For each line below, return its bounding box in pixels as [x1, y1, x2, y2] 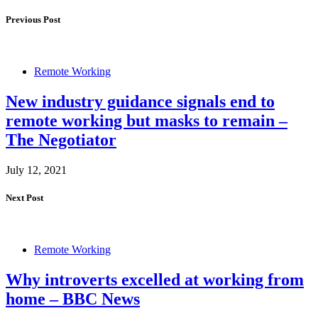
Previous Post [6, 13, 60, 25]
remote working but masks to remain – [6, 111, 287, 130]
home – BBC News [6, 289, 140, 308]
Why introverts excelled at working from [6, 270, 304, 289]
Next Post [6, 192, 43, 203]
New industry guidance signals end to [6, 92, 275, 111]
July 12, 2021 [6, 163, 67, 176]
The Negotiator [6, 130, 116, 149]
